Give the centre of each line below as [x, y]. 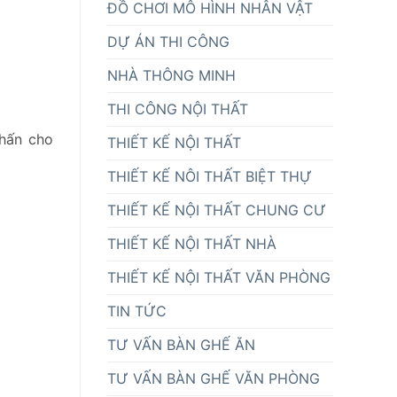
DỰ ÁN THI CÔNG [168, 41]
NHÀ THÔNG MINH [171, 75]
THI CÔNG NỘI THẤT [178, 109]
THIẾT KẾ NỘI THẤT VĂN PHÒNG [219, 277]
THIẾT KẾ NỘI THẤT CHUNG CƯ [217, 210]
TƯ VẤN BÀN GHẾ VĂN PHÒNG [214, 378]
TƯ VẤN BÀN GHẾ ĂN [181, 344]
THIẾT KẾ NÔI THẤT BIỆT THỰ [210, 176]
